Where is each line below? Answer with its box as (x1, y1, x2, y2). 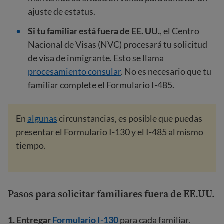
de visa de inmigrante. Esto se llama (28, 52, 164, 63)
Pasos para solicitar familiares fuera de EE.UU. (8, 186, 215, 201)
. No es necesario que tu (121, 65, 211, 77)
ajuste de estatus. (28, 5, 100, 17)
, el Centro (160, 25, 199, 36)
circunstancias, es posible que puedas (57, 112, 202, 124)
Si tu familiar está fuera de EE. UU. (28, 25, 160, 36)
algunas (27, 112, 57, 124)
